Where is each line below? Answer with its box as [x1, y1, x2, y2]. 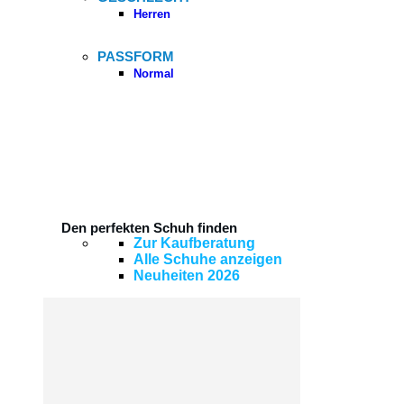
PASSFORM [97, 48, 174, 64]
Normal [133, 66, 174, 80]
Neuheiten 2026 [133, 267, 240, 283]
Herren [133, 6, 170, 21]
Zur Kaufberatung [133, 234, 255, 251]
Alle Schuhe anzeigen [133, 251, 282, 267]
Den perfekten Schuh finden [61, 219, 237, 235]
